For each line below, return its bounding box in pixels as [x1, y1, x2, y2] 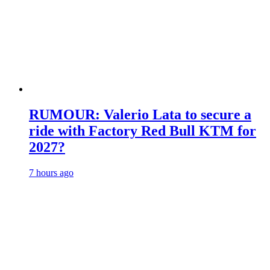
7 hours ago [29, 168, 74, 178]
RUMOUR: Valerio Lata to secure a [29, 107, 251, 123]
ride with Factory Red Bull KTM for [29, 123, 256, 139]
